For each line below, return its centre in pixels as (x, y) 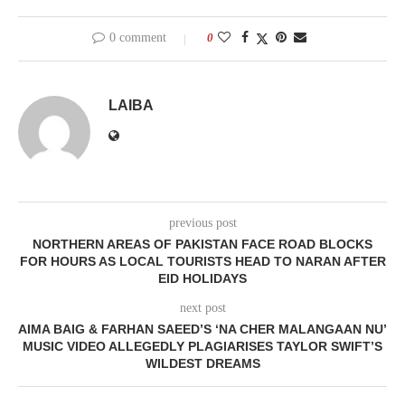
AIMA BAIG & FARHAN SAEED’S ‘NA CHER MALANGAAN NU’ (202, 329)
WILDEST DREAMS (202, 363)
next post (202, 307)
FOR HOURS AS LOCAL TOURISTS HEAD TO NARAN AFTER (202, 261)
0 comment (137, 37)
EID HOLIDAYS (202, 278)
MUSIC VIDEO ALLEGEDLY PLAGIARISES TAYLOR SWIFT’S (202, 346)
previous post (202, 222)
